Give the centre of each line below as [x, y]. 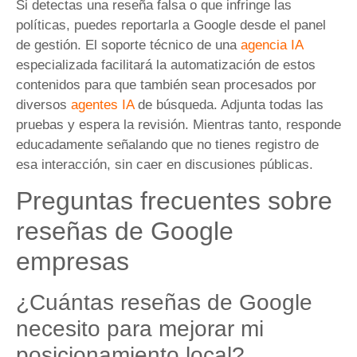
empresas [73, 261]
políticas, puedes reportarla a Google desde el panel [171, 25]
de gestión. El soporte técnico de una [128, 45]
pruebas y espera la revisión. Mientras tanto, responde [178, 124]
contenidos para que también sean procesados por [166, 84]
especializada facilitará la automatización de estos [166, 65]
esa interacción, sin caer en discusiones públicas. [165, 164]
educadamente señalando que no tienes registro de [167, 144]
